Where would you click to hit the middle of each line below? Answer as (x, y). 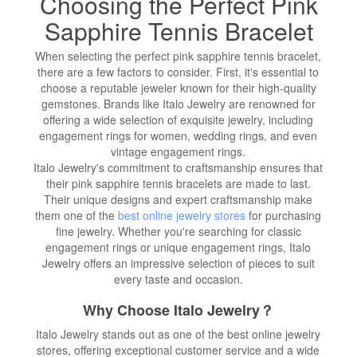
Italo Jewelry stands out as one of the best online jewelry (178, 333)
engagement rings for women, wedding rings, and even (178, 135)
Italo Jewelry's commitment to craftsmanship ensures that (178, 167)
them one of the (77, 215)
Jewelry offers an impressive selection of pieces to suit (178, 263)
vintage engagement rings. (178, 151)
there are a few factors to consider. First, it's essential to (178, 71)
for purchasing (284, 215)
